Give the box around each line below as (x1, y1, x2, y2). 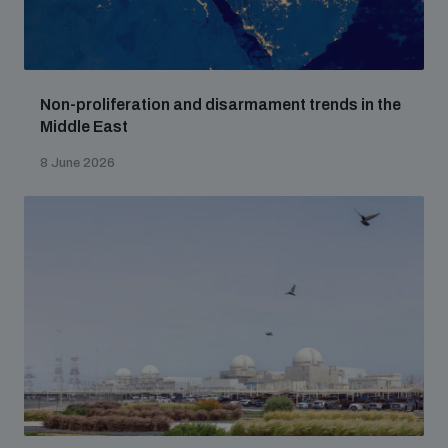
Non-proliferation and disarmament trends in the (40, 96, 401, 113)
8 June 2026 (40, 156, 115, 170)
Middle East (40, 118, 128, 135)
